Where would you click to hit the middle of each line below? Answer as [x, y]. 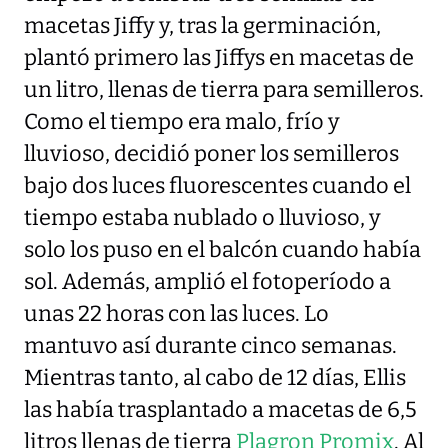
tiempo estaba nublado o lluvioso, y [202, 217]
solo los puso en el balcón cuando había [222, 249]
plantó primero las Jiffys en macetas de [219, 57]
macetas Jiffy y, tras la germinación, [202, 25]
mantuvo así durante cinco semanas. [210, 345]
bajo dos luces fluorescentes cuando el [217, 185]
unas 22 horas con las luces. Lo [176, 313]
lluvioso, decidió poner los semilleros [211, 153]
